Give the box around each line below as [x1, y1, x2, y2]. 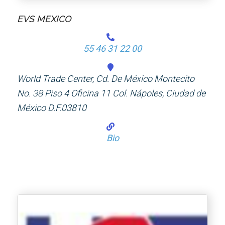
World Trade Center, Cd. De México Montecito [17, 73, 195, 84]
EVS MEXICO [17, 14, 71, 25]
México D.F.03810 [17, 102, 87, 114]
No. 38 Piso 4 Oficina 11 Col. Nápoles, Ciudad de [17, 88, 206, 99]
